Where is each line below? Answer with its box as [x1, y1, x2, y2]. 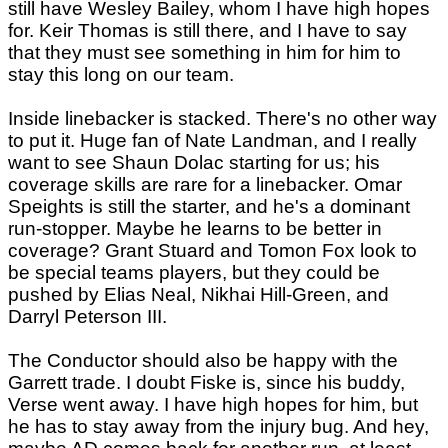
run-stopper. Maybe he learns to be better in [8, 218, 382, 239]
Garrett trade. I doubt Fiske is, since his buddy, [8, 372, 405, 393]
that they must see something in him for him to [8, 42, 401, 63]
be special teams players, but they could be [8, 262, 380, 283]
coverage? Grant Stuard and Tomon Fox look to [8, 240, 417, 261]
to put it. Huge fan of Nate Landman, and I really [8, 130, 417, 151]
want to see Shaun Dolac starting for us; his [8, 152, 380, 173]
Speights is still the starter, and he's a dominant [8, 196, 410, 217]
